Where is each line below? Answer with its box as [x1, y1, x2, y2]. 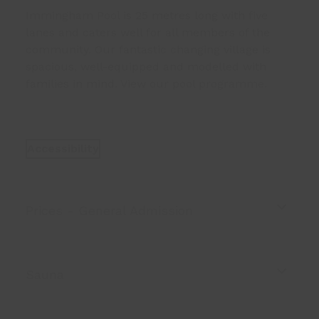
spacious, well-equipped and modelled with [25, 60, 266, 73]
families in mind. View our [25, 77, 172, 90]
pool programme [172, 77, 264, 90]
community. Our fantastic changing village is [25, 43, 271, 56]
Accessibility [26, 142, 99, 155]
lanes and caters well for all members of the [25, 26, 270, 39]
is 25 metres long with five [119, 9, 268, 22]
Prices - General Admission [25, 203, 193, 218]
